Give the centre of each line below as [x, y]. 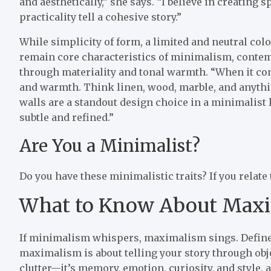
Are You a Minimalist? [110, 145]
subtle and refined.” [67, 117]
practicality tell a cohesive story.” [100, 17]
